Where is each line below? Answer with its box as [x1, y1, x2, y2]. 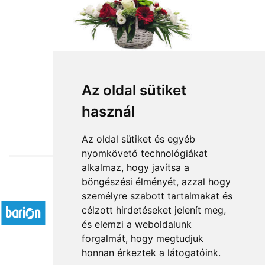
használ [81, 103, 135, 120]
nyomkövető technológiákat [81, 147, 208, 159]
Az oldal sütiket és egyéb [81, 133, 195, 145]
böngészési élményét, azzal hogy [81, 176, 231, 188]
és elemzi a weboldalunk [81, 218, 192, 230]
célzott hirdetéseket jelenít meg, [81, 204, 226, 216]
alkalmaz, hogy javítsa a [81, 161, 189, 173]
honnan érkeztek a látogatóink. [81, 247, 221, 258]
